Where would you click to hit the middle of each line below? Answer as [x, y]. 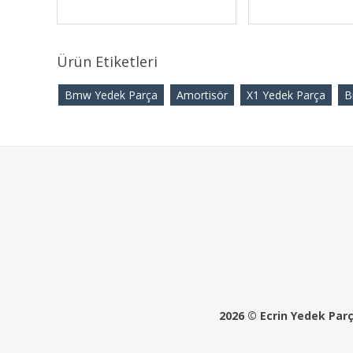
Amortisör [202, 95]
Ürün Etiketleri [107, 61]
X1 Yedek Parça [286, 95]
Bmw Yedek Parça [111, 95]
